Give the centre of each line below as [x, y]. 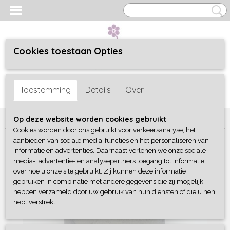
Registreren [58, 78]
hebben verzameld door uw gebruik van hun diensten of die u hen [114, 192]
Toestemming [45, 90]
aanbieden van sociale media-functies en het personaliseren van [111, 140]
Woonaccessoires [62, 118]
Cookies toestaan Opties [68, 51]
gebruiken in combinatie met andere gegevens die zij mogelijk [108, 181]
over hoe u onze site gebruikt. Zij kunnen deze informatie [100, 171]
